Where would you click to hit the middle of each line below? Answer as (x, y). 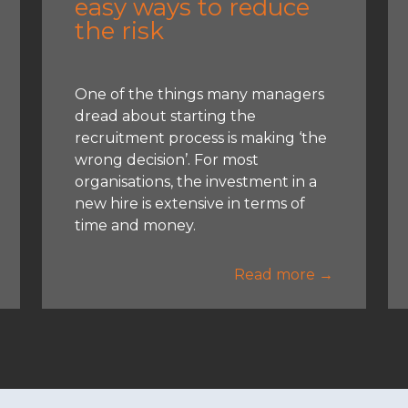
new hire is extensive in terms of (190, 203)
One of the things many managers (200, 94)
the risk (120, 31)
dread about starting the (166, 116)
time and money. (136, 225)
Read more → (283, 274)
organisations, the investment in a (196, 181)
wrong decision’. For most (167, 159)
